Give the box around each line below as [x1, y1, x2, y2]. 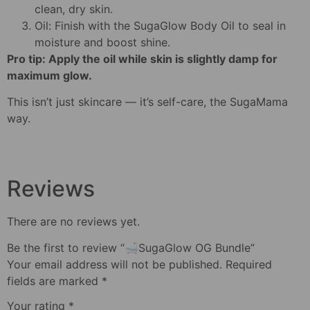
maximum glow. [7, 68, 92, 82]
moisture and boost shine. [35, 35, 170, 49]
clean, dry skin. [35, 1, 113, 16]
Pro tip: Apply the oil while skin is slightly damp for [7, 51, 277, 66]
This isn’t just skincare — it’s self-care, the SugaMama [7, 95, 288, 109]
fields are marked [7, 273, 102, 288]
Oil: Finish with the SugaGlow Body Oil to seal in [35, 18, 286, 33]
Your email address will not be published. [7, 257, 222, 271]
